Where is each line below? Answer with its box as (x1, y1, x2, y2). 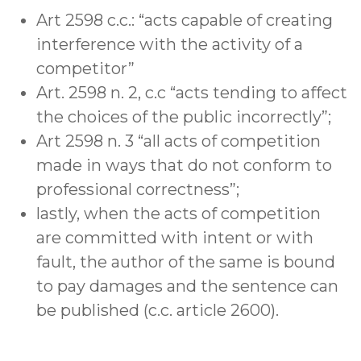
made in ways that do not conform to (36, 156, 332, 176)
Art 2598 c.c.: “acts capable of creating (36, 10, 333, 31)
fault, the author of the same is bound (36, 252, 335, 272)
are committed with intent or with (36, 228, 313, 248)
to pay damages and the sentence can (36, 276, 338, 297)
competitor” (36, 59, 135, 79)
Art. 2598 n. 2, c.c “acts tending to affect (36, 83, 347, 103)
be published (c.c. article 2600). (36, 301, 279, 321)
